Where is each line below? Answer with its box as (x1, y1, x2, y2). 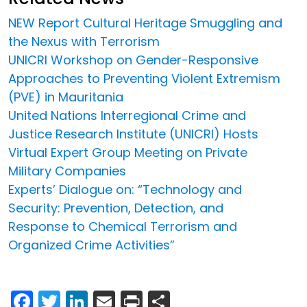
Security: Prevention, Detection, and (8, 199, 223, 217)
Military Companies (8, 162, 126, 180)
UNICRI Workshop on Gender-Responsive (8, 51, 258, 69)
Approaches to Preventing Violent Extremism (8, 69, 280, 87)
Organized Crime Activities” (8, 236, 175, 254)
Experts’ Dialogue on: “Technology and (8, 180, 242, 198)
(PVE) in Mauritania (8, 88, 123, 106)
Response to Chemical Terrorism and (8, 217, 237, 235)
